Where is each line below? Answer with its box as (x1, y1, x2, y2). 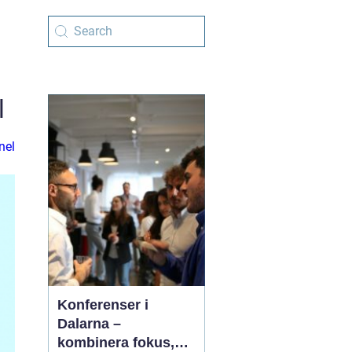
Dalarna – (57, 316, 121, 332)
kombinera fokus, (57, 335, 174, 350)
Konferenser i (57, 297, 148, 313)
